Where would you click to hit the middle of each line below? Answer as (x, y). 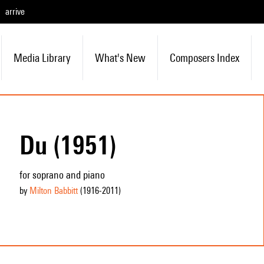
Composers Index (204, 58)
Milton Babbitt (53, 191)
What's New (120, 58)
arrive (15, 11)
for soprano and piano (62, 175)
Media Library (42, 58)
